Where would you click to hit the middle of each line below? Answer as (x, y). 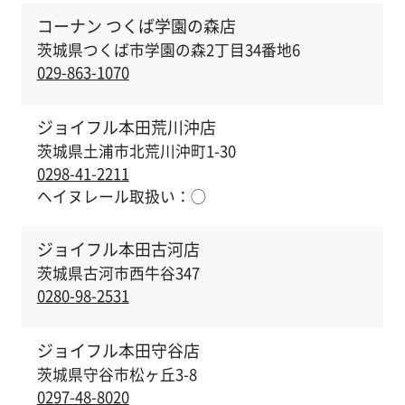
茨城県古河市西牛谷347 (118, 273)
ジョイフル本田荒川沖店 (126, 127)
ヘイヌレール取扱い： (113, 197)
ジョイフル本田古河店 (118, 250)
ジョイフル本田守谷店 (118, 351)
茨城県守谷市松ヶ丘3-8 (117, 374)
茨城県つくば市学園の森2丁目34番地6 (168, 49)
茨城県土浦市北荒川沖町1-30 (136, 151)
